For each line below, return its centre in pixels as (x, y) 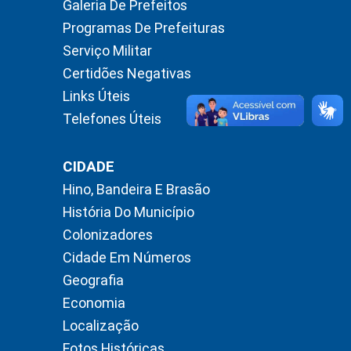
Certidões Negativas (127, 73)
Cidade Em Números (127, 257)
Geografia (93, 280)
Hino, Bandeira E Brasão (136, 189)
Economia (94, 302)
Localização (101, 325)
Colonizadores (108, 234)
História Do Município (128, 212)
